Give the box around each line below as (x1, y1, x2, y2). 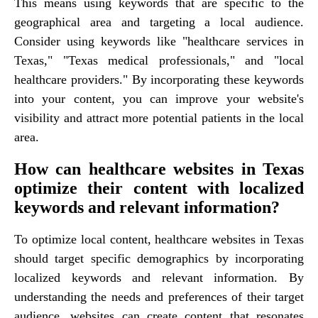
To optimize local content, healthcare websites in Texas (14, 231, 304, 246)
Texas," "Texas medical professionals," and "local (14, 53, 304, 67)
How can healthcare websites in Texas (14, 159, 304, 178)
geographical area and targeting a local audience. (14, 14, 304, 29)
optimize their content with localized (14, 178, 304, 197)
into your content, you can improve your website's (14, 91, 304, 106)
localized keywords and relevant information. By (14, 270, 304, 285)
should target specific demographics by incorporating (14, 251, 304, 265)
